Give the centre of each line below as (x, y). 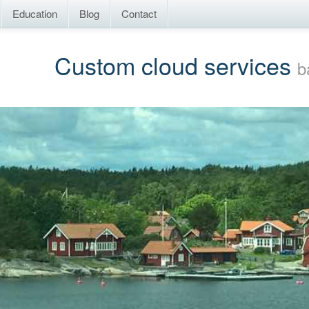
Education (35, 13)
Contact (139, 13)
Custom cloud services (176, 65)
